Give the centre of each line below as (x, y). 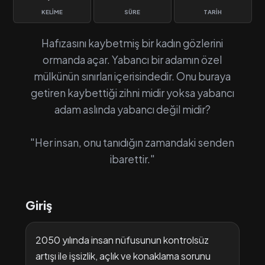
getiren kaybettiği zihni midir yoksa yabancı (132, 93)
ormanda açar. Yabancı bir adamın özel (132, 60)
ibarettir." (132, 159)
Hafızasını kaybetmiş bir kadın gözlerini (132, 43)
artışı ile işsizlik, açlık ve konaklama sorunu (123, 256)
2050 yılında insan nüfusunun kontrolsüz (122, 240)
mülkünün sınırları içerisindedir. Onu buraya (132, 76)
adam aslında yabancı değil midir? (132, 109)
